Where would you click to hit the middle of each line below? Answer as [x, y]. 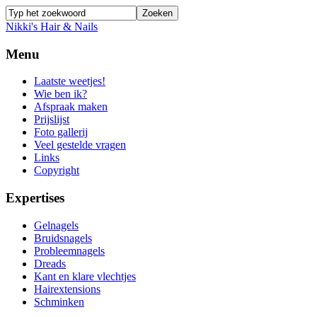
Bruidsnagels [63, 238]
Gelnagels [56, 225]
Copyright [57, 171]
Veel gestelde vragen [80, 145]
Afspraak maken [71, 107]
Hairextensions [67, 289]
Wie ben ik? [60, 94]
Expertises [35, 198]
